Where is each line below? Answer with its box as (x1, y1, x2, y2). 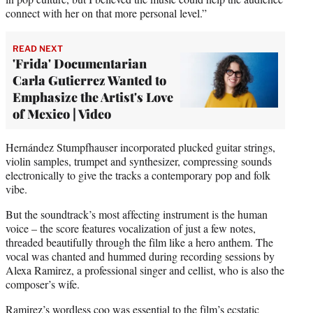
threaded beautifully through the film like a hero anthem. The (6, 234, 273, 249)
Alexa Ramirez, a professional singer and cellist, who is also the (6, 262, 284, 277)
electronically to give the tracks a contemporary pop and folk (6, 167, 270, 182)
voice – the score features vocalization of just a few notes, (6, 220, 256, 235)
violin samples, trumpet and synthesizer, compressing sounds (6, 153, 272, 168)
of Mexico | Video (13, 105, 111, 122)
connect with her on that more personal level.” (6, 5, 207, 20)
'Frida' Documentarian (13, 54, 147, 72)
